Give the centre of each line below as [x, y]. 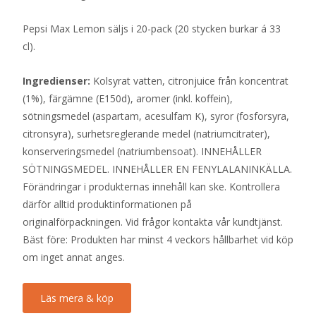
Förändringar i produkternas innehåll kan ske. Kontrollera [151, 186]
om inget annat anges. [74, 257]
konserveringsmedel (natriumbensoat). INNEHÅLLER [142, 151]
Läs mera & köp [77, 298]
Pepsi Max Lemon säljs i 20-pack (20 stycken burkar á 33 [152, 28]
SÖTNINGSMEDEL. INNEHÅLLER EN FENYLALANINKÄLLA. [157, 169]
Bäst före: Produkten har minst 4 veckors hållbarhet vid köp [158, 239]
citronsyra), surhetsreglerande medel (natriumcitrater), [146, 133]
